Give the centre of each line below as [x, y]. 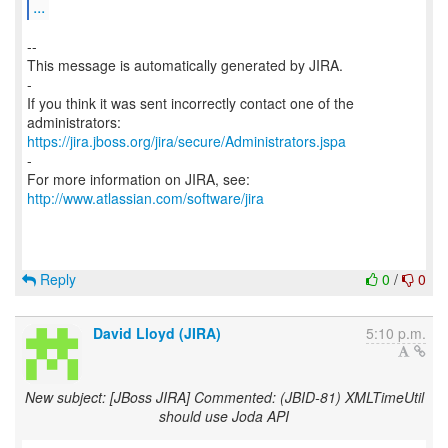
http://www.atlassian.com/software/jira [145, 198]
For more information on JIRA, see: [138, 179]
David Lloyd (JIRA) [157, 333]
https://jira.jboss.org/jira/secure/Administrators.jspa [186, 141]
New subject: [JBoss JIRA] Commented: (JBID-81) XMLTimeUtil [224, 397]
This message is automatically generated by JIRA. [185, 65]
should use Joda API [224, 416]
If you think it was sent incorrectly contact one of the [190, 103]
